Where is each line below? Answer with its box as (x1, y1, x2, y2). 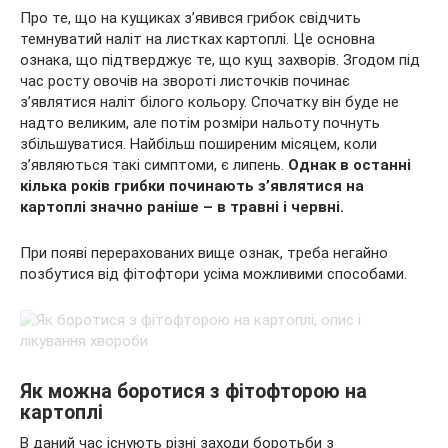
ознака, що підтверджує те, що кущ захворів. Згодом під (20, 51, 420, 69)
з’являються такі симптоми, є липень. (20, 156, 288, 174)
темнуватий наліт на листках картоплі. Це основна (20, 30, 375, 48)
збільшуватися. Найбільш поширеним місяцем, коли (20, 135, 377, 153)
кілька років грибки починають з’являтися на (20, 177, 364, 195)
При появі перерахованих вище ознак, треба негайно (20, 244, 388, 262)
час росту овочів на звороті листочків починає (20, 72, 350, 90)
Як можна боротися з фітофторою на (20, 380, 367, 404)
